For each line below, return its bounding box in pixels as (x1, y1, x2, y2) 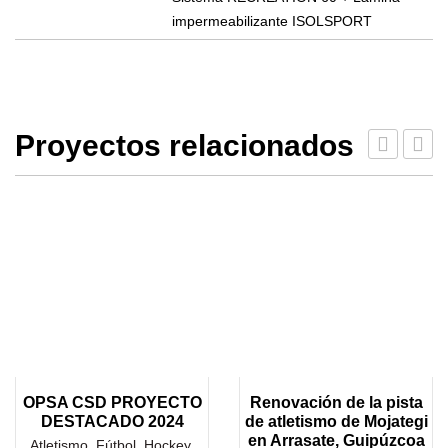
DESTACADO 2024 (40, 412, 184, 430)
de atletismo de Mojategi (244, 412, 428, 430)
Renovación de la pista (249, 393, 423, 411)
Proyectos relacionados (15, 129, 354, 162)
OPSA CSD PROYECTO (22, 393, 202, 411)
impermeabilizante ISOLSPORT (172, 13, 372, 29)
